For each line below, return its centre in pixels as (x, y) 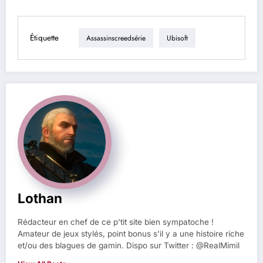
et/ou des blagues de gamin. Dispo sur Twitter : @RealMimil (129, 246)
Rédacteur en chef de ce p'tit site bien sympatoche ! (116, 222)
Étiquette (44, 38)
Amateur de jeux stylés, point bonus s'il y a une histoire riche (131, 234)
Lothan (40, 198)
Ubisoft (177, 38)
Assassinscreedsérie (116, 38)
